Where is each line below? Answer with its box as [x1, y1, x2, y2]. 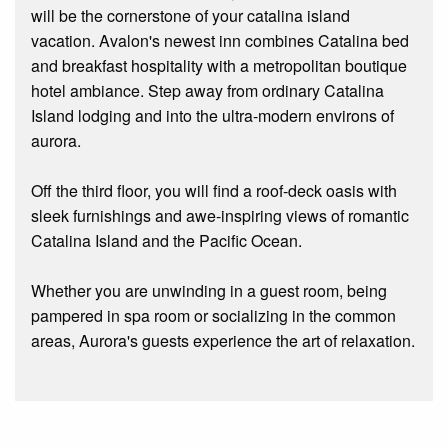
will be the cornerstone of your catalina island [31, 4, 350, 28]
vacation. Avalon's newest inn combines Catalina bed [31, 29, 409, 53]
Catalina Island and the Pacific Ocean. [31, 229, 302, 253]
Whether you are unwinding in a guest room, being [31, 279, 387, 303]
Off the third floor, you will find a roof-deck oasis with [31, 179, 397, 203]
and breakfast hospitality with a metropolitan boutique [31, 54, 407, 78]
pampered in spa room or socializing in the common [31, 304, 396, 328]
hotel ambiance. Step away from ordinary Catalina [31, 79, 384, 103]
